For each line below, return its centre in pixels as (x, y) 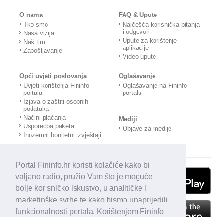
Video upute (139, 56)
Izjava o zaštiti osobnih (56, 102)
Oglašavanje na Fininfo (155, 86)
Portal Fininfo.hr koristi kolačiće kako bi (83, 165)
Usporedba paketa (49, 126)
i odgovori (136, 31)
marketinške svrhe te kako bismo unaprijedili (92, 200)
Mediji (128, 119)
